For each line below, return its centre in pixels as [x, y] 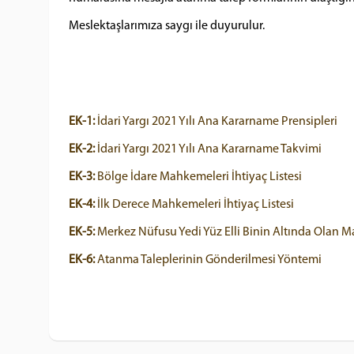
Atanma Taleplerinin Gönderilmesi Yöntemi [208, 260]
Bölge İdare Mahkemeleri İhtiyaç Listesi [198, 177]
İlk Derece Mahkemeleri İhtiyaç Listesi [194, 205]
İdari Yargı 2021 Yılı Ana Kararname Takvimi [208, 149]
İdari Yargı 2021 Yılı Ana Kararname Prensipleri [216, 122]
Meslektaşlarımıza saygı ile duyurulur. [167, 26]
